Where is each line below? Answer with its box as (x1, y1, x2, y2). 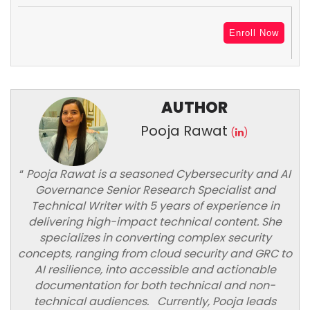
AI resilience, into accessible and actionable (34, 261, 276, 277)
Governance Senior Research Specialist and (35, 181, 275, 198)
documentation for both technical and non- (35, 277, 275, 293)
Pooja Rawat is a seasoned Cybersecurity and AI (24, 165, 291, 182)
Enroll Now (229, 28, 279, 39)
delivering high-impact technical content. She (28, 213, 282, 230)
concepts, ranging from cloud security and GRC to (18, 245, 292, 262)
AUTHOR (161, 96, 228, 118)
